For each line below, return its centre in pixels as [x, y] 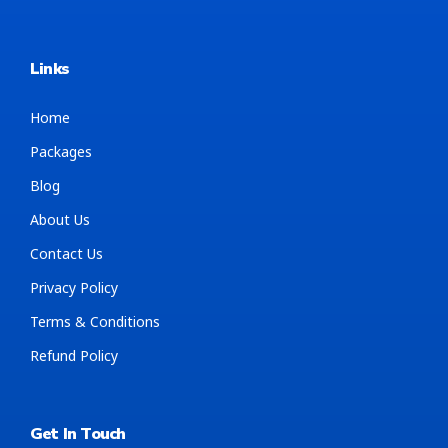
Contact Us [66, 253]
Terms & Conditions [95, 321]
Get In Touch [78, 433]
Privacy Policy [74, 287]
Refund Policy [74, 355]
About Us [60, 219]
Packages [61, 151]
